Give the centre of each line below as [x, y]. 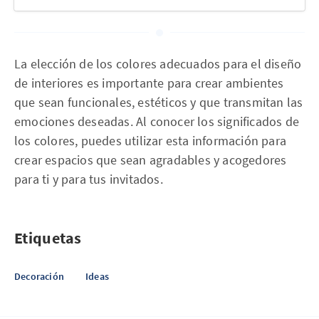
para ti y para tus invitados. [89, 179]
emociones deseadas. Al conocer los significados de [157, 121]
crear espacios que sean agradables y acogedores [151, 160]
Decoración [39, 276]
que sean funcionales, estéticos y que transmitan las [159, 102]
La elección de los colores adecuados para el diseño [158, 64]
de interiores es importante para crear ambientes [149, 83]
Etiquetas [48, 238]
